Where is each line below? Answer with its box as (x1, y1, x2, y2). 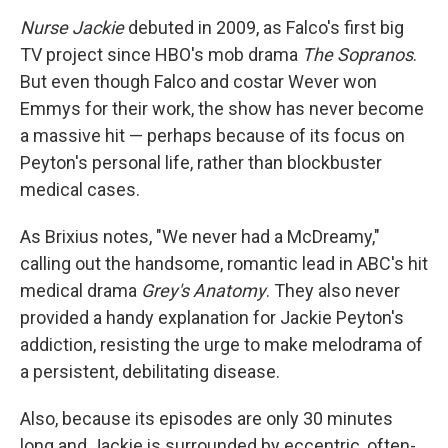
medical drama (20, 280, 141, 302)
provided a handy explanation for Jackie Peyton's (20, 307, 404, 329)
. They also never (266, 280, 400, 302)
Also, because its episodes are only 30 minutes (20, 408, 393, 430)
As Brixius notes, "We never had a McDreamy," (20, 226, 380, 248)
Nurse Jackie (20, 17, 124, 39)
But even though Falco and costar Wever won (20, 71, 377, 93)
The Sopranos (302, 44, 413, 66)
